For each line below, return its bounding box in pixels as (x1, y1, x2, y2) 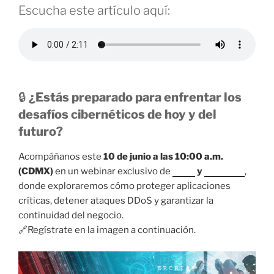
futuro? (18, 124, 63, 139)
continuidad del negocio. (18, 210, 124, 221)
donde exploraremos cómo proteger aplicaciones (18, 180, 231, 192)
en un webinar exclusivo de (53, 166, 172, 177)
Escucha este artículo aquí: (18, 3, 170, 18)
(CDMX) (18, 166, 53, 177)
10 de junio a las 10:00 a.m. (103, 151, 223, 163)
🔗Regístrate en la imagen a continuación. (18, 224, 196, 236)
